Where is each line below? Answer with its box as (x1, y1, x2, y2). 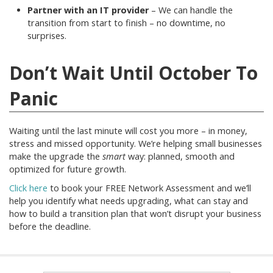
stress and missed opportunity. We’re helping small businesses (9, 138, 262, 149)
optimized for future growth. (9, 163, 126, 175)
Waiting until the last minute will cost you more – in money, (9, 125, 247, 136)
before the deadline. (9, 221, 91, 232)
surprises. (27, 30, 66, 41)
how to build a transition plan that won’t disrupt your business (9, 208, 261, 219)
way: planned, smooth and (126, 151, 235, 162)
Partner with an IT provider (27, 4, 149, 16)
